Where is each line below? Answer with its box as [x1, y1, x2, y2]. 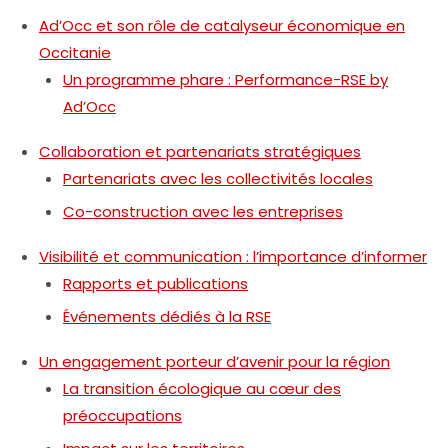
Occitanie [39, 41, 111, 63]
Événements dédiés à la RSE [63, 305, 271, 327]
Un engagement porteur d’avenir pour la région [39, 350, 390, 372]
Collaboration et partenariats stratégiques [39, 140, 361, 162]
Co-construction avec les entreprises [63, 200, 343, 222]
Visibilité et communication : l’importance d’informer [39, 245, 427, 267]
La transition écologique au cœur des [63, 377, 341, 399]
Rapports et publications [63, 272, 248, 294]
